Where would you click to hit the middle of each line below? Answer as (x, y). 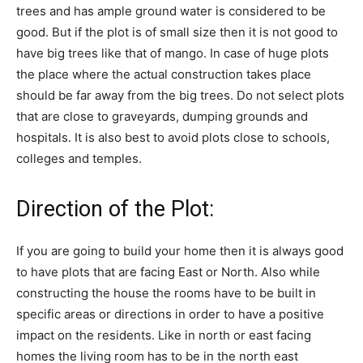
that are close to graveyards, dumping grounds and (162, 117)
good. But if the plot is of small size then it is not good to (177, 32)
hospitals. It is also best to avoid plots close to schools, (173, 138)
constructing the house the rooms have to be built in (166, 293)
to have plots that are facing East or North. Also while (168, 272)
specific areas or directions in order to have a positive (170, 314)
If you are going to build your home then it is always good (180, 251)
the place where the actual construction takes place (164, 75)
